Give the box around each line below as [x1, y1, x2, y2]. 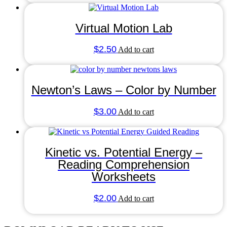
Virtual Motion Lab [75, 21, 172, 35]
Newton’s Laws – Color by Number [31, 83, 216, 97]
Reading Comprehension [58, 158, 190, 172]
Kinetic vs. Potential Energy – [45, 145, 202, 160]
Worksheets [92, 170, 156, 184]
